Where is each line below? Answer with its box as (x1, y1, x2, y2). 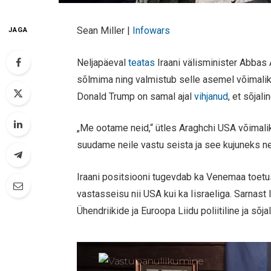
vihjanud (194, 90, 229, 102)
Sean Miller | (77, 24, 133, 36)
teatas (128, 56, 158, 68)
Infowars (132, 24, 171, 36)
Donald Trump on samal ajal (77, 90, 195, 102)
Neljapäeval (77, 56, 129, 68)
